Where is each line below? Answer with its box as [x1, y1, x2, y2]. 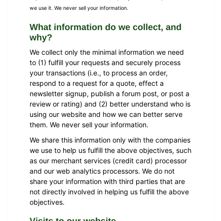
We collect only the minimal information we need [30, 47, 184, 56]
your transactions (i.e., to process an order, [30, 68, 168, 77]
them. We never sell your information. [30, 120, 148, 129]
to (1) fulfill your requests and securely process [30, 58, 181, 67]
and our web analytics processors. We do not [30, 166, 175, 175]
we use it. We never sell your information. [30, 5, 128, 11]
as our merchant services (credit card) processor [30, 156, 187, 165]
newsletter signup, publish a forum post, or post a [30, 89, 189, 98]
